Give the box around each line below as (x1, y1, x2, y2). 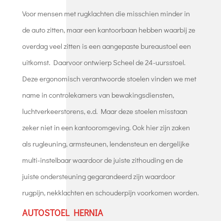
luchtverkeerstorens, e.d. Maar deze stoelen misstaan (22, 106, 187, 116)
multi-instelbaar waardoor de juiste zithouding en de (22, 154, 183, 165)
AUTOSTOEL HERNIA (22, 206, 103, 219)
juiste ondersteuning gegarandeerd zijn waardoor (22, 171, 175, 181)
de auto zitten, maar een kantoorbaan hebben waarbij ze (22, 24, 195, 35)
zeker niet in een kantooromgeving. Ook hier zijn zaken (22, 122, 190, 132)
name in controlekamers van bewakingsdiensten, (22, 89, 174, 100)
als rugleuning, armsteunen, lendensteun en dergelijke (22, 138, 189, 148)
